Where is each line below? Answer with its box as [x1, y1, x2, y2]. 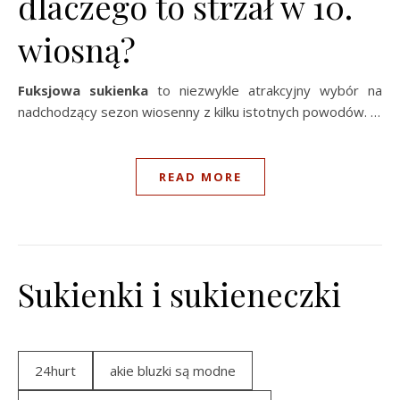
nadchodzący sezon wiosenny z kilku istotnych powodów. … [18, 103, 380, 121]
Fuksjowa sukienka [18, 81, 148, 99]
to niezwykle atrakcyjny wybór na [148, 81, 382, 99]
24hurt [35, 362, 76, 379]
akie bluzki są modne [110, 362, 236, 379]
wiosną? [18, 28, 136, 71]
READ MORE [158, 169, 242, 185]
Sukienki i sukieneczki [18, 272, 341, 315]
